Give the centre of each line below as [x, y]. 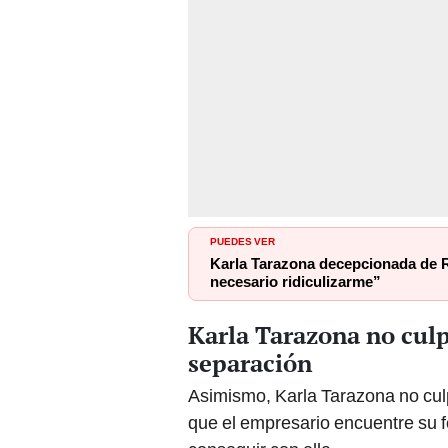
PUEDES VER [242, 239]
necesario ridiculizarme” [295, 281]
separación [250, 362]
